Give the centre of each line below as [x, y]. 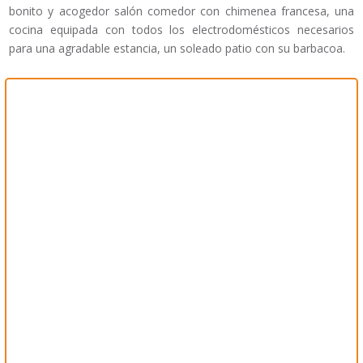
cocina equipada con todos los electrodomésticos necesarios [181, 30]
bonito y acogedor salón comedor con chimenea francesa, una [181, 11]
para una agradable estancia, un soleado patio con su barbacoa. [177, 49]
